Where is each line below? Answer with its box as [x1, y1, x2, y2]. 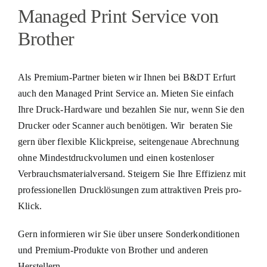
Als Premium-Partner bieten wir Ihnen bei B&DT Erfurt [17, 72, 236, 82]
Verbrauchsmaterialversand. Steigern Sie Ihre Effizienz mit [17, 168, 246, 179]
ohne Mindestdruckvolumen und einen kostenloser [17, 152, 215, 163]
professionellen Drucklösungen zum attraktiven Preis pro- [17, 184, 242, 195]
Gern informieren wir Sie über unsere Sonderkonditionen [17, 228, 240, 239]
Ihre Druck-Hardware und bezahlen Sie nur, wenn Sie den [17, 104, 244, 114]
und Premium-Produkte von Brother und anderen [17, 244, 209, 255]
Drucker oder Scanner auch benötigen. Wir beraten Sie [17, 120, 233, 131]
